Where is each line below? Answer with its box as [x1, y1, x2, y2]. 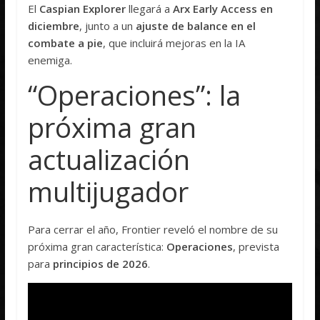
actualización [28, 141, 191, 179]
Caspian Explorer [39, 1, 126, 16]
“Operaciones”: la [28, 76, 241, 114]
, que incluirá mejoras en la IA [103, 36, 246, 51]
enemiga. [28, 53, 73, 68]
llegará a [126, 1, 174, 16]
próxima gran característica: [28, 239, 167, 254]
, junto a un [79, 19, 136, 34]
